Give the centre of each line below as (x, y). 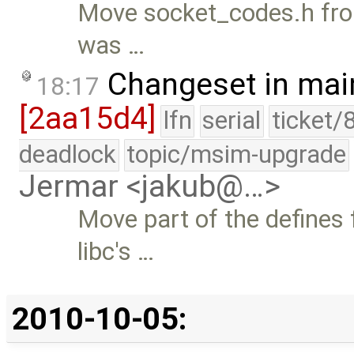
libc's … (116, 252)
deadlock (68, 155)
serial (232, 121)
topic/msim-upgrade (237, 155)
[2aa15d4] (87, 119)
